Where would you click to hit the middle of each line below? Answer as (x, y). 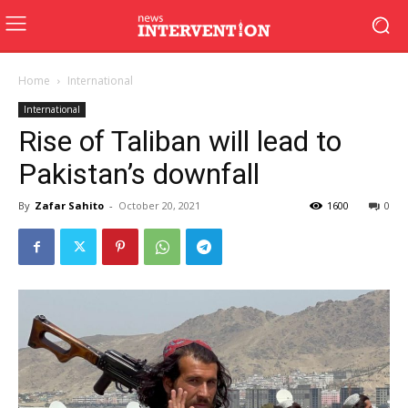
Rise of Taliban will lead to (180, 141)
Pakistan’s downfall (139, 174)
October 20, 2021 (159, 205)
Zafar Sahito (69, 205)
